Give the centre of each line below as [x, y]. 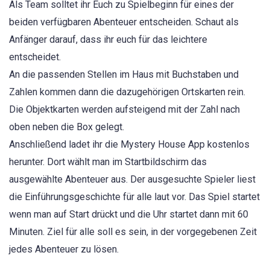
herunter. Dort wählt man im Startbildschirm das [108, 162]
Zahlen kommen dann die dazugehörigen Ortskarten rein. [127, 92]
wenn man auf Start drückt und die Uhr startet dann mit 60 [129, 215]
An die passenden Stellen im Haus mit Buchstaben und [124, 75]
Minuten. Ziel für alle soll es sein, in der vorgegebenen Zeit [133, 232]
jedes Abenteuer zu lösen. [64, 250]
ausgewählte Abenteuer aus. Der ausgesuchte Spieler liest [132, 180]
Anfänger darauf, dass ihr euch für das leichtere [108, 40]
